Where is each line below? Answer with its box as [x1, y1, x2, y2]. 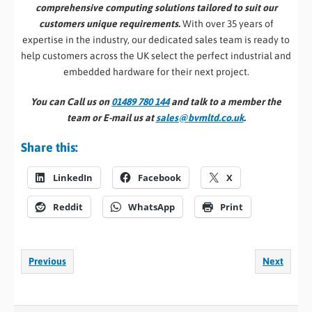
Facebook [138, 171, 181, 185]
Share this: [21, 140, 78, 155]
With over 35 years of [180, 18, 274, 30]
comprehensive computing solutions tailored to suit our [35, 2, 277, 14]
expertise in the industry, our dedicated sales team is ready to [22, 34, 290, 46]
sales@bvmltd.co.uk [155, 112, 244, 124]
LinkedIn [53, 171, 93, 185]
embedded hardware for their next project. [63, 66, 249, 78]
